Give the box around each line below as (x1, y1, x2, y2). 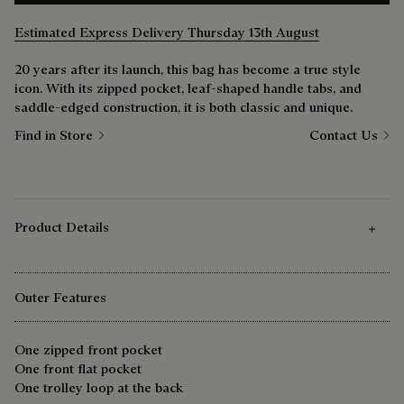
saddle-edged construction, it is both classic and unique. (14, 98, 353, 116)
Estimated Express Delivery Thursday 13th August (14, 23, 319, 41)
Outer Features (14, 289, 106, 307)
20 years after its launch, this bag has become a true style (14, 60, 361, 78)
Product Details (14, 218, 109, 236)
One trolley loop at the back (14, 379, 183, 397)
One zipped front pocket (14, 341, 162, 359)
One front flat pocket (14, 360, 142, 378)
